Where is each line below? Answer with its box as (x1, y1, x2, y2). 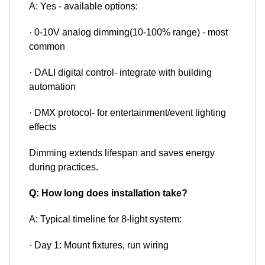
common (29, 41, 65, 52)
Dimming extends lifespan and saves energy (29, 148, 215, 159)
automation (29, 82, 76, 92)
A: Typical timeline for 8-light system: (29, 214, 182, 225)
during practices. (29, 162, 98, 173)
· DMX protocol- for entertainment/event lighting (29, 108, 226, 118)
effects (29, 122, 56, 132)
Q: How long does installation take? (29, 188, 188, 199)
